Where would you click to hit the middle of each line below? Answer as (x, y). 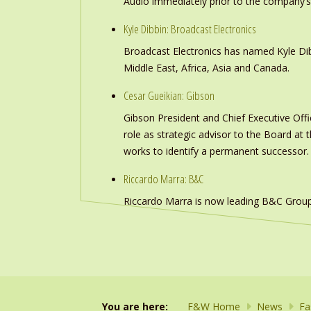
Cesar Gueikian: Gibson (169, 95)
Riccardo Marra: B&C (163, 179)
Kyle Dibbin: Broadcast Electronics (190, 29)
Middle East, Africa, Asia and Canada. (207, 68)
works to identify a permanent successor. (216, 151)
